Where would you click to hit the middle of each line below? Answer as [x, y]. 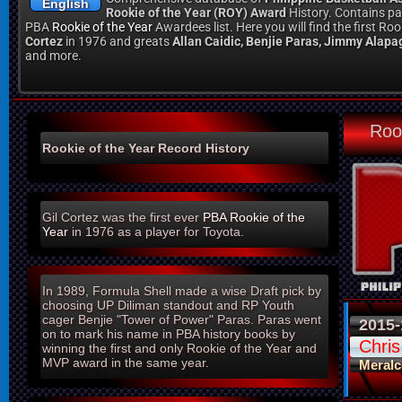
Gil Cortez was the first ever [122, 218]
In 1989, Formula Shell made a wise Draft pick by [182, 291]
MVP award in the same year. [126, 363]
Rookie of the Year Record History [146, 148]
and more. [53, 56]
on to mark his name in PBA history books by [169, 334]
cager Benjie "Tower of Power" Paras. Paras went [182, 320]
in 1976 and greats [118, 41]
